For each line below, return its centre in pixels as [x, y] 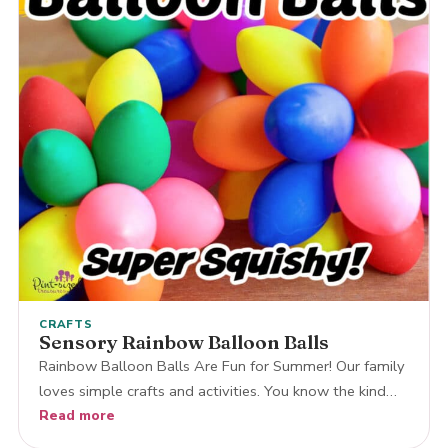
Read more [76, 415]
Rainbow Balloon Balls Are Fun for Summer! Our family [221, 365]
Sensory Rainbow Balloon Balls [183, 341]
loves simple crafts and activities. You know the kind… [217, 390]
